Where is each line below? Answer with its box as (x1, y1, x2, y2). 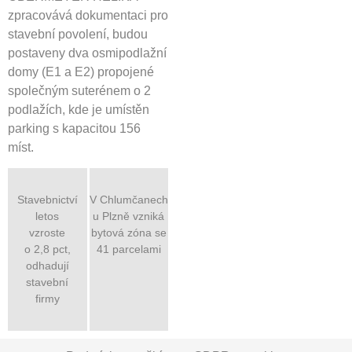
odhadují (25, 258, 69, 272)
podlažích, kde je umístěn (8, 102, 149, 116)
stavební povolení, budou (8, 27, 148, 41)
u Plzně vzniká (93, 209, 165, 222)
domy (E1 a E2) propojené (8, 64, 154, 79)
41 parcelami (96, 242, 161, 255)
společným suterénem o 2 (8, 83, 151, 97)
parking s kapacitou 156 (8, 121, 141, 135)
